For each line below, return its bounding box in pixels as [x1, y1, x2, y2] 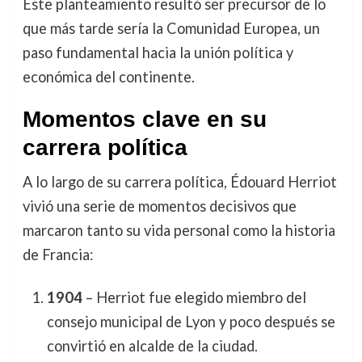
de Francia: [22, 246, 94, 264]
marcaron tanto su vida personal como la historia [22, 221, 335, 240]
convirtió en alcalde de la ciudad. [46, 337, 258, 356]
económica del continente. [22, 68, 195, 86]
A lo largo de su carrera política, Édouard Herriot [22, 173, 337, 192]
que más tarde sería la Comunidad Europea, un [22, 19, 320, 38]
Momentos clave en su [22, 107, 267, 133]
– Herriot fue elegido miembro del [82, 288, 306, 307]
